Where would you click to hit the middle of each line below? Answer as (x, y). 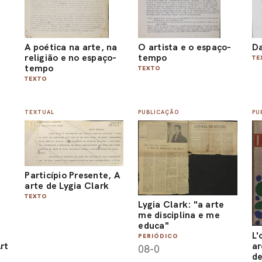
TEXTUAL (40, 112)
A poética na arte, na (71, 47)
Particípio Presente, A (72, 175)
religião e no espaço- (71, 58)
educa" (154, 226)
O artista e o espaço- (185, 47)
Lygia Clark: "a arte (181, 205)
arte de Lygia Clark (67, 185)
